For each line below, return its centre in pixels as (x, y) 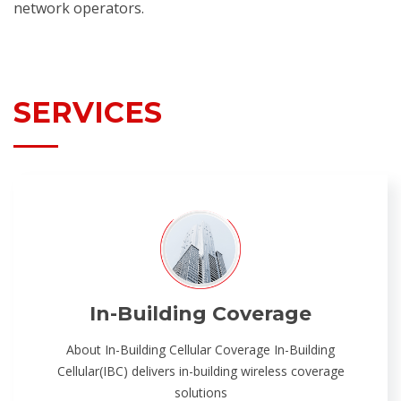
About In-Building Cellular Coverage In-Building (200, 350)
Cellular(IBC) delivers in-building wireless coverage (200, 371)
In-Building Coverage (200, 314)
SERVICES (88, 112)
